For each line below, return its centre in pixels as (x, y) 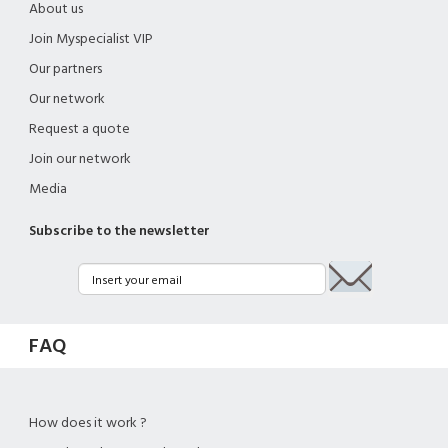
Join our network (80, 159)
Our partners (65, 69)
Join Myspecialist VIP (91, 39)
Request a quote (79, 129)
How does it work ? (88, 423)
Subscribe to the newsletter (119, 231)
